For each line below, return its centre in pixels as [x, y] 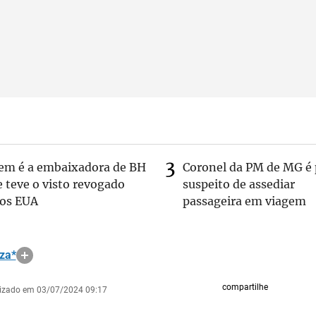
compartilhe [245, 287]
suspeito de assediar [239, 184]
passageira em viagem [244, 201]
